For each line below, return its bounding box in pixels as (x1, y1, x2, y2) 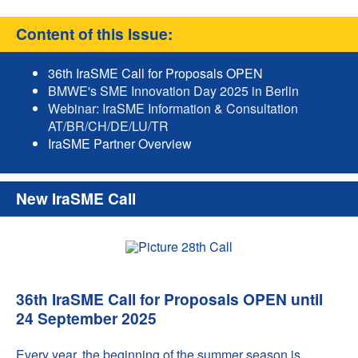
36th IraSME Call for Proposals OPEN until (16, 288, 323, 310)
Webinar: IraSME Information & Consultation (48, 99, 298, 117)
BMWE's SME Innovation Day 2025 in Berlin (48, 82, 299, 100)
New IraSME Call (16, 187, 136, 209)
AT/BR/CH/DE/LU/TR (48, 117, 169, 135)
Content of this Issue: (16, 22, 173, 45)
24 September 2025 (16, 307, 157, 329)
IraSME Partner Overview (48, 134, 192, 153)
